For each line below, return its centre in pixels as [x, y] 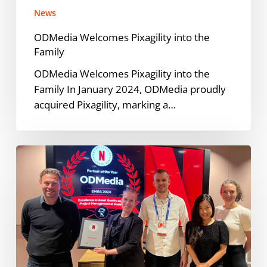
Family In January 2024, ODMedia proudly [130, 89]
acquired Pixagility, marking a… [105, 104]
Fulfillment [40, 214]
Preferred [38, 198]
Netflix [31, 183]
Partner [33, 229]
